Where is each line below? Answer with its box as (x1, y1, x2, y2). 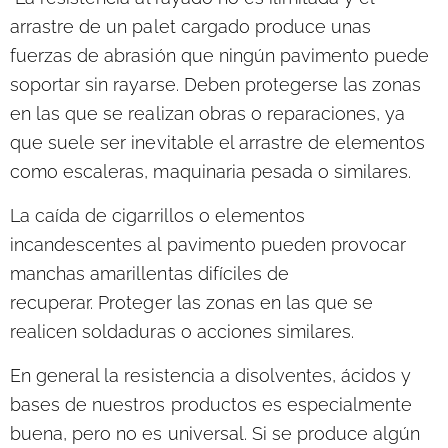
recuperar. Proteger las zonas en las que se (10, 292, 374, 313)
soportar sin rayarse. (10, 74, 184, 96)
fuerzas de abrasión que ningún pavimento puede (10, 45, 430, 67)
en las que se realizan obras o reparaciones (10, 103, 377, 125)
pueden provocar (255, 234, 407, 255)
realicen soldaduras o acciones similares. (10, 321, 355, 342)
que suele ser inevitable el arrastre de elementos (10, 132, 426, 154)
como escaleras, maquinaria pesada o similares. (10, 161, 412, 183)
